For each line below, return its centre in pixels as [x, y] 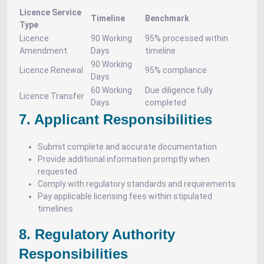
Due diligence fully [179, 90]
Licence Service [50, 12]
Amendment [43, 51]
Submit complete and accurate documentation [127, 147]
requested [57, 171]
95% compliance [176, 70]
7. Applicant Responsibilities [115, 119]
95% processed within [187, 38]
